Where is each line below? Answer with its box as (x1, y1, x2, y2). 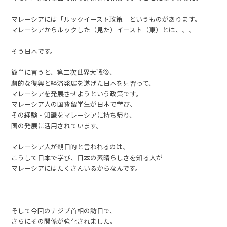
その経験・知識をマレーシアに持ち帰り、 (11, 110, 136, 120)
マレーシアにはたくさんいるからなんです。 (11, 163, 142, 173)
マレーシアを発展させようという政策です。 (11, 89, 143, 99)
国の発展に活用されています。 (11, 121, 103, 131)
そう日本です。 (11, 46, 57, 56)
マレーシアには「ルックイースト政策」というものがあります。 (11, 14, 202, 24)
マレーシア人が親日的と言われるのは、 (11, 142, 130, 152)
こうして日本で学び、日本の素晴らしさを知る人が (11, 153, 163, 163)
